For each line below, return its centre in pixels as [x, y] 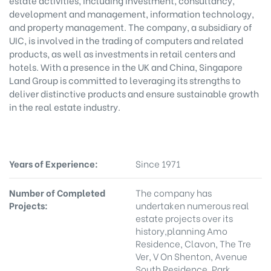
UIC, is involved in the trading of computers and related [126, 40]
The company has [174, 192]
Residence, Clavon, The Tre [193, 243]
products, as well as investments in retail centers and [122, 53]
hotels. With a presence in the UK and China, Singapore [126, 67]
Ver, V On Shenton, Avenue [191, 256]
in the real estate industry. [65, 106]
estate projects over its [184, 217]
